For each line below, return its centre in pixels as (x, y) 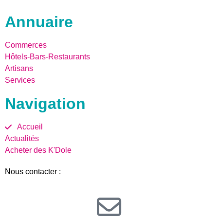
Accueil (30, 127)
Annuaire (39, 22)
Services (20, 80)
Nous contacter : (34, 172)
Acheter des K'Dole (38, 150)
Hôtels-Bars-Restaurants (47, 57)
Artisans (19, 69)
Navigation (45, 104)
